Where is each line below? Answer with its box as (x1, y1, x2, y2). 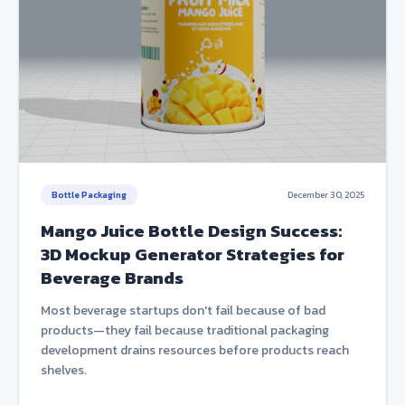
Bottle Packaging (52, 188, 127, 202)
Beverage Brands (41, 265, 184, 291)
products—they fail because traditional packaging (41, 321, 329, 340)
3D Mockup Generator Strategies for (41, 241, 344, 268)
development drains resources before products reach (41, 341, 349, 360)
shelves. (41, 361, 87, 380)
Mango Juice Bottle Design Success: (41, 218, 342, 244)
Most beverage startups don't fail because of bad (41, 301, 325, 320)
